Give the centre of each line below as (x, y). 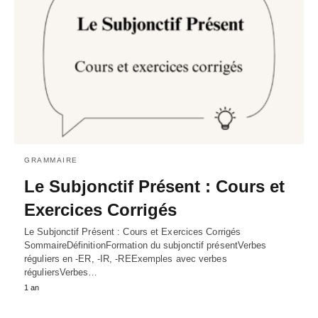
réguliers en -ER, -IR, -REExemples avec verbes (126, 258)
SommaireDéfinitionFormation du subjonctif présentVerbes (146, 245)
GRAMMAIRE (51, 160)
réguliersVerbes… (61, 272)
